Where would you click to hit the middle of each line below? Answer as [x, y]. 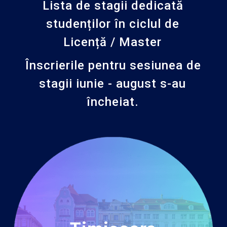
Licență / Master [112, 42]
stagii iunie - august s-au [112, 83]
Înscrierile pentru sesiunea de [113, 65]
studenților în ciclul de [112, 24]
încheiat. [112, 102]
